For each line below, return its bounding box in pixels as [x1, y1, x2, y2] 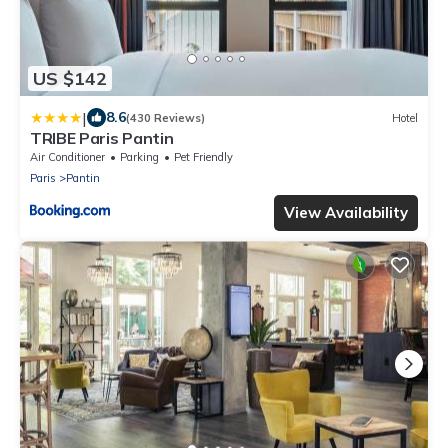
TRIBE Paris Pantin [30, 128, 174, 149]
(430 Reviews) [126, 110, 205, 125]
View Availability [284, 203, 408, 223]
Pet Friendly [174, 150, 233, 165]
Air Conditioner [30, 150, 105, 165]
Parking [120, 150, 159, 165]
